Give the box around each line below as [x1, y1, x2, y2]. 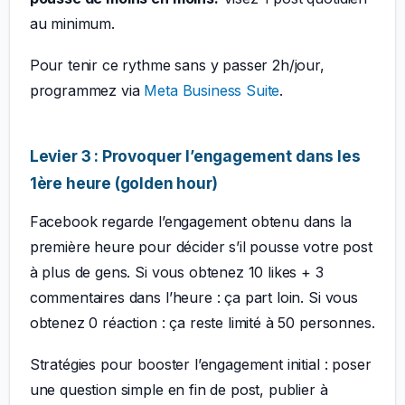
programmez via [29, 81, 145, 100]
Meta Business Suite [144, 81, 280, 100]
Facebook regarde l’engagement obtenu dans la [29, 212, 352, 231]
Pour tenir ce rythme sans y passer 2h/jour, [29, 56, 325, 75]
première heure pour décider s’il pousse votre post [29, 238, 372, 257]
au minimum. [29, 14, 115, 33]
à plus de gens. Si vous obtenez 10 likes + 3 [29, 263, 324, 282]
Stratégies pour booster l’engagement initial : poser [29, 355, 372, 374]
